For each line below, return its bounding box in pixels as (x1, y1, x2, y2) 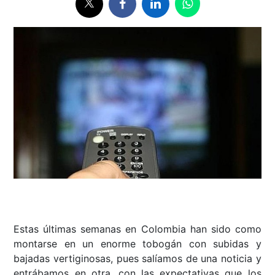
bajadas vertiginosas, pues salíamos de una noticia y (14, 252, 261, 265)
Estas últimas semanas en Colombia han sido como (14, 223, 261, 236)
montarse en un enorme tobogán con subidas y (14, 238, 261, 250)
